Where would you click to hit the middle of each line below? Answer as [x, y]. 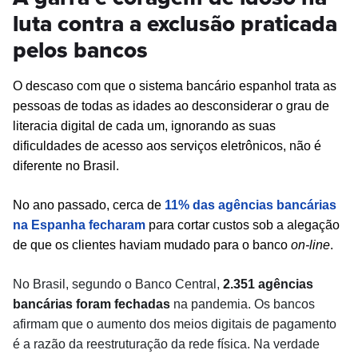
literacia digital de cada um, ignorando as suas [144, 125]
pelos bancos [80, 50]
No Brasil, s [46, 284]
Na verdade [286, 344]
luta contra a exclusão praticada [175, 23]
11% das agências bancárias [251, 205]
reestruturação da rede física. [168, 344]
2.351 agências [268, 284]
